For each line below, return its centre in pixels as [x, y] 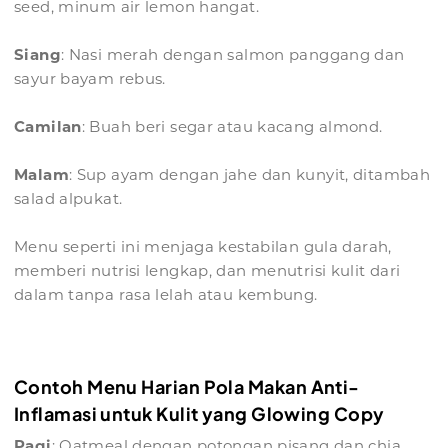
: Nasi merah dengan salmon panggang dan [232, 55]
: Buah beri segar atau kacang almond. [232, 127]
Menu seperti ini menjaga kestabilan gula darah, [203, 247]
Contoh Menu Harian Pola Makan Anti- [187, 387]
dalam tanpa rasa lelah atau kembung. [166, 295]
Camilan [48, 127]
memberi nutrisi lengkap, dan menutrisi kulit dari [207, 271]
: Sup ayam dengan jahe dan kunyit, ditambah [249, 175]
